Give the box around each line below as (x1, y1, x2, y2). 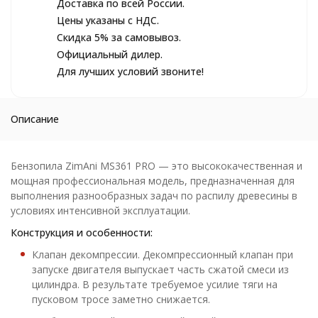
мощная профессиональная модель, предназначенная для (11, 174, 295, 187)
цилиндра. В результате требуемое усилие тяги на (32, 278, 278, 291)
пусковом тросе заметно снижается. (32, 292, 210, 306)
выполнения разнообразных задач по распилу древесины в (11, 189, 297, 202)
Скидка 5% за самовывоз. (57, 31, 181, 44)
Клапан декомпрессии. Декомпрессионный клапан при (32, 248, 293, 261)
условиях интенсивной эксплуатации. (11, 204, 193, 217)
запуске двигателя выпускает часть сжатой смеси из (32, 263, 289, 276)
